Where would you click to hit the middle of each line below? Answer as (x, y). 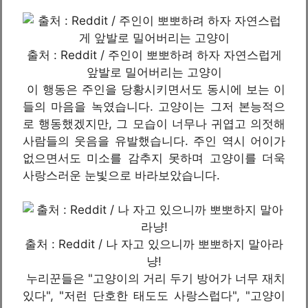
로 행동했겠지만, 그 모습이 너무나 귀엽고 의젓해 (154, 123)
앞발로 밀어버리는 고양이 (154, 72)
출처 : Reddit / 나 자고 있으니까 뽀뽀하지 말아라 (154, 244)
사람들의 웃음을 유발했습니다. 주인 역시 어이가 (154, 141)
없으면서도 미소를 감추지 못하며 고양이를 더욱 (154, 158)
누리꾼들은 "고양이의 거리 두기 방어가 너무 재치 (154, 278)
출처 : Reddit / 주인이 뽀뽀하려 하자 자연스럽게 (154, 55)
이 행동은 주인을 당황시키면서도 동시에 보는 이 (154, 89)
